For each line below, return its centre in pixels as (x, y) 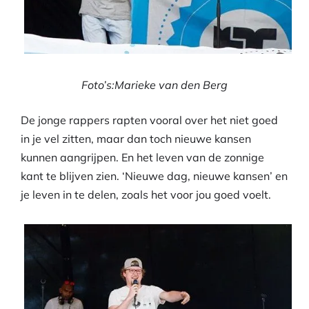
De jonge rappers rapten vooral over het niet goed (149, 120)
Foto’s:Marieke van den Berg (154, 85)
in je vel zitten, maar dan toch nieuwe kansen (136, 139)
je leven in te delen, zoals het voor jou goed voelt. (146, 195)
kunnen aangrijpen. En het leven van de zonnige (142, 158)
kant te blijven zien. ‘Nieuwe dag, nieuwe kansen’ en (154, 176)
